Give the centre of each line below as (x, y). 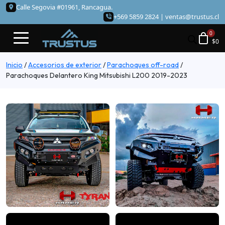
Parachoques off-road (143, 65)
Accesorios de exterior (65, 65)
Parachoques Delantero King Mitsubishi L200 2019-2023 (97, 76)
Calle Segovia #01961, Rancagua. (64, 7)
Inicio (14, 65)
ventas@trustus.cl (192, 17)
